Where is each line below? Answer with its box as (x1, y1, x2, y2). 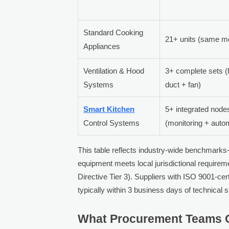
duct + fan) (165, 80, 201, 89)
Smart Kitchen (83, 104, 135, 113)
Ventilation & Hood (83, 66, 145, 75)
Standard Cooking (83, 28, 144, 37)
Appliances (83, 41, 121, 51)
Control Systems (83, 118, 140, 127)
